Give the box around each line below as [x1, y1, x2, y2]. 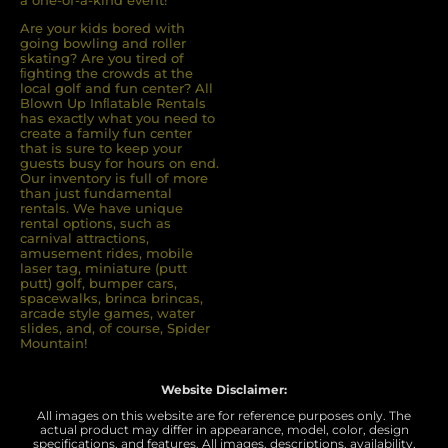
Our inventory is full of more [20, 170, 208, 187]
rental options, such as [20, 215, 171, 232]
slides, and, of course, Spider [20, 320, 210, 337]
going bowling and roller [20, 35, 186, 52]
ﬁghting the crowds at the [20, 65, 193, 82]
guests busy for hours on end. [20, 155, 219, 172]
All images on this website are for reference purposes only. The [37, 408, 411, 424]
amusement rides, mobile [20, 245, 193, 262]
